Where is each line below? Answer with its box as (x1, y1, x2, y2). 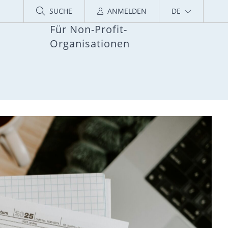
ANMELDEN (107, 6, 147, 16)
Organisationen (50, 36, 130, 50)
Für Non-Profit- (50, 22, 128, 36)
